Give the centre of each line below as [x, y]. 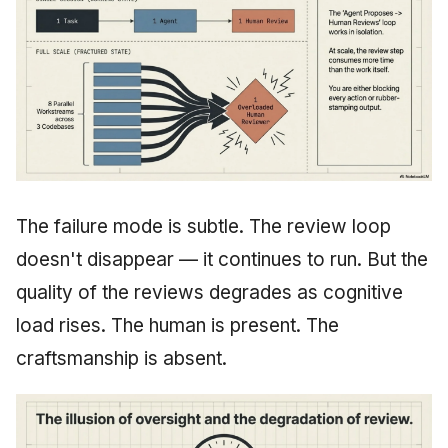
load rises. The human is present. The [177, 326]
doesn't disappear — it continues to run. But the [222, 260]
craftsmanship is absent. [121, 359]
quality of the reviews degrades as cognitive [209, 293]
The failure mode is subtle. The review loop [203, 227]
